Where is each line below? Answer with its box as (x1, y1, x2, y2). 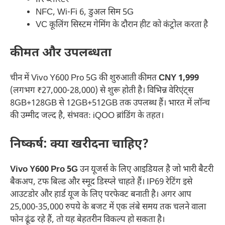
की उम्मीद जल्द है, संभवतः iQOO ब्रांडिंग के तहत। (10, 110, 164, 122)
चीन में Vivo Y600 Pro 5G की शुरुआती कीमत (10, 73, 159, 84)
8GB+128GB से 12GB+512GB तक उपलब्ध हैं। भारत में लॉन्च (10, 98, 210, 109)
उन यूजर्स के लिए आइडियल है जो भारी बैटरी (78, 164, 213, 175)
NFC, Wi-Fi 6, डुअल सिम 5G (36, 7, 134, 18)
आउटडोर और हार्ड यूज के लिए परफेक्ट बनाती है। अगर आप (10, 189, 191, 200)
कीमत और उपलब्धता (10, 45, 111, 62)
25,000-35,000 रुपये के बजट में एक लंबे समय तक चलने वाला (10, 201, 206, 213)
